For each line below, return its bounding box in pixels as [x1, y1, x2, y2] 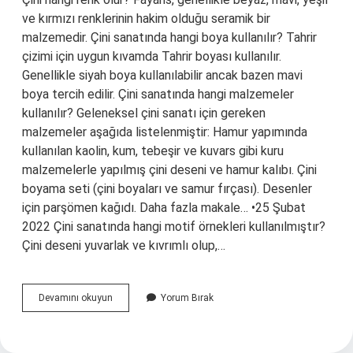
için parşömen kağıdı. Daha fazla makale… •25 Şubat [22, 200, 306, 215]
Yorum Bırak [161, 292, 214, 303]
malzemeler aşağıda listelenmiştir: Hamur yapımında [22, 124, 307, 139]
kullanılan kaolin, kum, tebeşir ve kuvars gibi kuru [22, 143, 284, 158]
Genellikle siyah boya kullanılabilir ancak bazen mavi [22, 68, 303, 83]
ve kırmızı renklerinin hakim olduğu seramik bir [22, 11, 270, 26]
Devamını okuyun [39, 292, 113, 303]
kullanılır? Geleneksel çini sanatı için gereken [22, 106, 266, 121]
